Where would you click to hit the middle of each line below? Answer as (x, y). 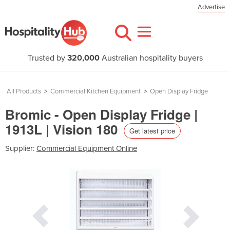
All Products (24, 91)
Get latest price (152, 130)
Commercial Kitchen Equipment (95, 91)
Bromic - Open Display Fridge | (101, 114)
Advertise (211, 7)
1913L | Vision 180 (63, 129)
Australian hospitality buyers (151, 58)
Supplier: (21, 148)
